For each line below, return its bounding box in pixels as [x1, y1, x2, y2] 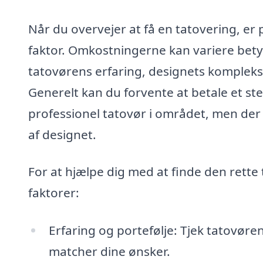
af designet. [28, 126, 96, 143]
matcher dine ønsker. [48, 242, 170, 259]
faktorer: [28, 184, 79, 201]
